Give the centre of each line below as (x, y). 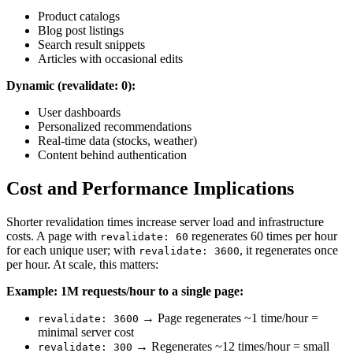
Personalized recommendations (115, 127)
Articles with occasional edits (110, 59)
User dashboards (79, 113)
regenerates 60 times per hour (263, 236)
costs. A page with (53, 236)
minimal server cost (86, 333)
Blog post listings (81, 31)
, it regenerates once (289, 251)
